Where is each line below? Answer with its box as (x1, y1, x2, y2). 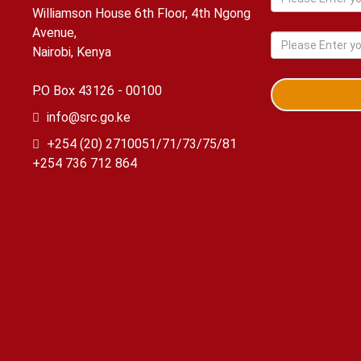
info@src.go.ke (47, 110, 131, 125)
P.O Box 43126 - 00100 (32, 83, 162, 98)
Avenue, (32, 25, 77, 40)
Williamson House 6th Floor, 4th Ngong (32, 6, 251, 21)
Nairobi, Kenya (32, 44, 111, 60)
